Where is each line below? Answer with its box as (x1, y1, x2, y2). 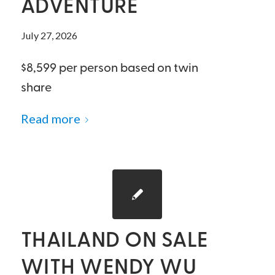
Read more (20, 111, 80, 126)
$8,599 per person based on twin (20, 63, 198, 75)
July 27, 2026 (20, 29, 77, 41)
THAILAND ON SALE (20, 231, 209, 252)
